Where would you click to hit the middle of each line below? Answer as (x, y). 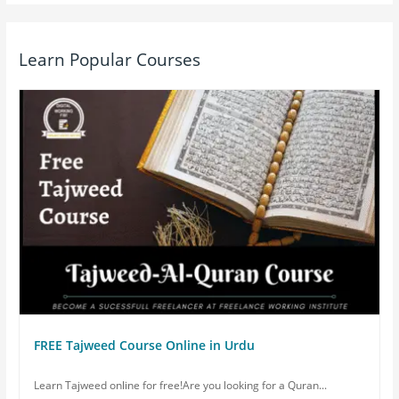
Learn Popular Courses (110, 59)
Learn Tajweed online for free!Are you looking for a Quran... (181, 386)
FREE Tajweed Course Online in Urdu (145, 346)
